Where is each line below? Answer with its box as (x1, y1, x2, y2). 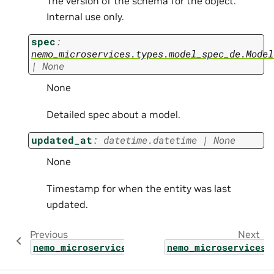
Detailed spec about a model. (46, 108, 180, 121)
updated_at (31, 133, 92, 146)
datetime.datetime (103, 133, 197, 146)
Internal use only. (46, 10, 124, 23)
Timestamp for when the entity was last (46, 182, 231, 194)
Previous (29, 228, 68, 240)
